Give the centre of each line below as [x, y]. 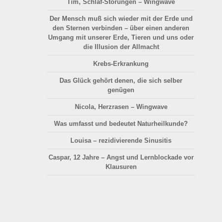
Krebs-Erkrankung [121, 64]
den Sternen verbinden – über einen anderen [121, 28]
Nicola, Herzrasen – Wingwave [121, 107]
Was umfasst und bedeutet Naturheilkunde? [121, 124]
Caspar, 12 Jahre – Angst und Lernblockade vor [121, 158]
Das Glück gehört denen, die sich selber [121, 81]
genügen [121, 90]
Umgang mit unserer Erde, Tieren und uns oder [121, 38]
